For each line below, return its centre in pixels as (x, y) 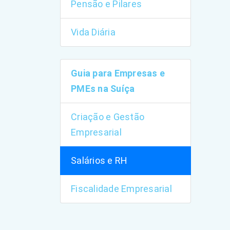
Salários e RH (99, 160)
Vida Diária (93, 32)
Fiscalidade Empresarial (121, 189)
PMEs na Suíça (103, 89)
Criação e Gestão (108, 117)
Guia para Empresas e (118, 73)
